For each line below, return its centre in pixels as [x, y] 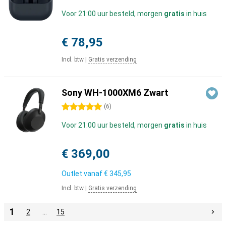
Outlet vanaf [83, 174]
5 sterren [76, 107]
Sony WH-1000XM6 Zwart [115, 93]
